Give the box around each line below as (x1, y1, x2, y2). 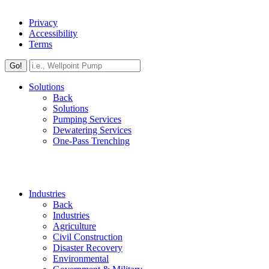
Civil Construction (53, 232, 122, 243)
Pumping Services (53, 114, 121, 125)
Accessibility (29, 28, 77, 39)
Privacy (29, 17, 58, 28)
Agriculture (53, 221, 96, 232)
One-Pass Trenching (53, 136, 130, 147)
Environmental (53, 253, 109, 264)
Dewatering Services (53, 125, 131, 136)
